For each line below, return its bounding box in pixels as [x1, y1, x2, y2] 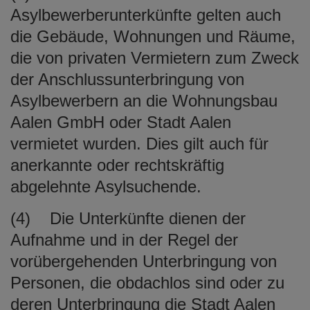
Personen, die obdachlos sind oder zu [10, 273, 284, 292]
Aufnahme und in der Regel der [10, 230, 238, 249]
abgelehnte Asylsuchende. [10, 176, 201, 196]
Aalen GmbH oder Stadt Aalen [10, 112, 231, 131]
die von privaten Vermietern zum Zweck [10, 48, 299, 67]
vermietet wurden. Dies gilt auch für [10, 134, 268, 153]
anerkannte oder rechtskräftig [10, 155, 224, 174]
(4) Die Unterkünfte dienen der [10, 208, 246, 228]
